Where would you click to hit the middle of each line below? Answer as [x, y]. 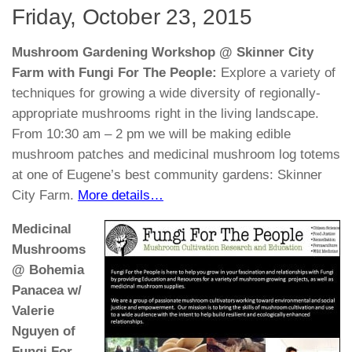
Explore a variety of [276, 73]
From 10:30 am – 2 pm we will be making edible [151, 134]
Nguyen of [44, 331]
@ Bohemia [48, 269]
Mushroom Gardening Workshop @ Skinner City [163, 53]
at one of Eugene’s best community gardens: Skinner [167, 175]
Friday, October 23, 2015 [132, 17]
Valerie [33, 310]
